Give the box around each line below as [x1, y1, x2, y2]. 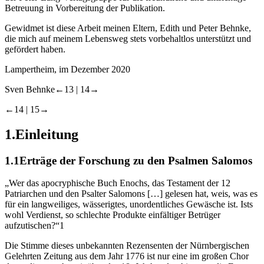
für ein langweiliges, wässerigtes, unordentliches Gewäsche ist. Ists [5, 199, 253, 210]
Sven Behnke [5, 84, 55, 94]
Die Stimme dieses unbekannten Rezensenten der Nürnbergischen [5, 240, 249, 251]
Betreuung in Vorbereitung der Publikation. [5, 2, 165, 13]
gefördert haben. [5, 44, 65, 54]
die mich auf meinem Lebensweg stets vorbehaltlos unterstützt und [5, 33, 251, 44]
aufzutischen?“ [5, 220, 60, 231]
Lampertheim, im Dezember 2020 [5, 64, 130, 74]
